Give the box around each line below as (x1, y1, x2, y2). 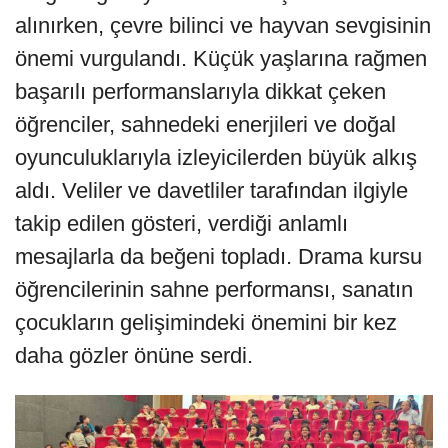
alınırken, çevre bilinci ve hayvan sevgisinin (15, 12, 431, 38)
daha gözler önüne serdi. (15, 342, 253, 368)
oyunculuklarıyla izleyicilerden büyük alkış (15, 144, 417, 170)
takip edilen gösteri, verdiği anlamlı (15, 210, 348, 236)
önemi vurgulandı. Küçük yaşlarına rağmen (15, 45, 427, 71)
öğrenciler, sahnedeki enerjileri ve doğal (15, 111, 396, 137)
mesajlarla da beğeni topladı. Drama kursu (15, 243, 422, 269)
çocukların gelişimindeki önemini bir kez (15, 309, 397, 335)
